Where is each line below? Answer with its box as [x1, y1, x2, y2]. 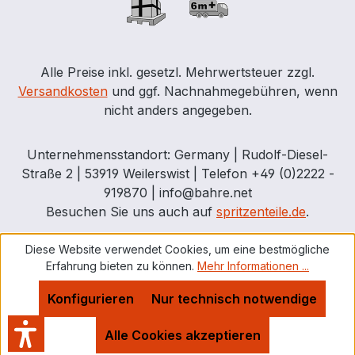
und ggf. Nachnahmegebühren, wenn [107, 83, 338, 100]
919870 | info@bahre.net [103, 185, 252, 201]
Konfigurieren [48, 291, 134, 307]
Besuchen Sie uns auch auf [46, 204, 216, 220]
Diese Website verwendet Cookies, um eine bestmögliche [25, 242, 330, 256]
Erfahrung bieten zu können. [46, 259, 197, 273]
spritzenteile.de [216, 204, 306, 220]
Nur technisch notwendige [151, 291, 317, 307]
